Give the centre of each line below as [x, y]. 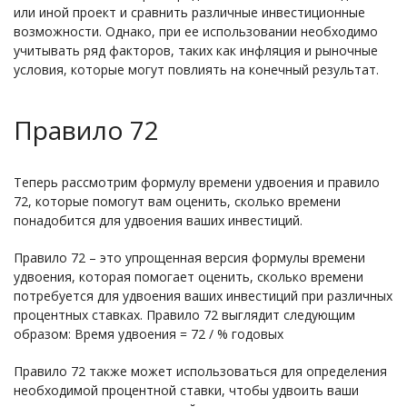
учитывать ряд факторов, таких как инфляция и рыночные [196, 50]
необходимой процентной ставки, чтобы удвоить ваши [186, 390]
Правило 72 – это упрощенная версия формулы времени [189, 258]
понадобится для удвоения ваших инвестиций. [158, 220]
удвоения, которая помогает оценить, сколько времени [189, 277]
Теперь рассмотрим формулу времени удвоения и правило [197, 182]
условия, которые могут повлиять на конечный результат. [196, 69]
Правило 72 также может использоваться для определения [200, 371]
